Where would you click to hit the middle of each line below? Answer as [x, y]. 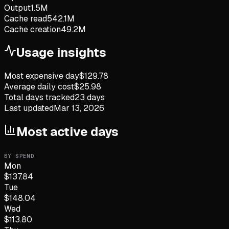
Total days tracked [39, 98]
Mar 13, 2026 [79, 108]
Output [17, 8]
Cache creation [32, 29]
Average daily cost [39, 87]
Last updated [29, 108]
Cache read [26, 18]
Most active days [67, 132]
